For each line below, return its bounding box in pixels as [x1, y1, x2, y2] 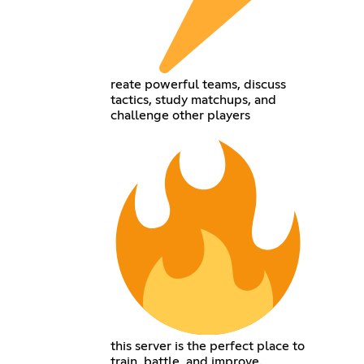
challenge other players [110, 108, 250, 122]
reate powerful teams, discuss [110, 77, 286, 91]
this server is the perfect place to [110, 339, 305, 353]
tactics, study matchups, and [110, 93, 276, 106]
